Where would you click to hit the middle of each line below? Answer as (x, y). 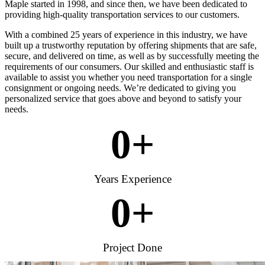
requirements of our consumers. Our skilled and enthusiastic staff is (129, 66)
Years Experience (132, 179)
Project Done (132, 247)
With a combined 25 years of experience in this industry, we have (126, 34)
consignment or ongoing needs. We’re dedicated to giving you (120, 88)
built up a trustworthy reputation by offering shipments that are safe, (131, 45)
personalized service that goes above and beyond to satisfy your (123, 98)
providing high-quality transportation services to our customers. (122, 14)
